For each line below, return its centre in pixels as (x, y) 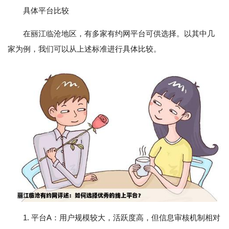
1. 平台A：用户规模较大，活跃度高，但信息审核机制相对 (122, 218)
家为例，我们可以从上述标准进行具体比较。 (84, 49)
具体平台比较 (46, 10)
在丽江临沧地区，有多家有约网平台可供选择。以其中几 (119, 33)
